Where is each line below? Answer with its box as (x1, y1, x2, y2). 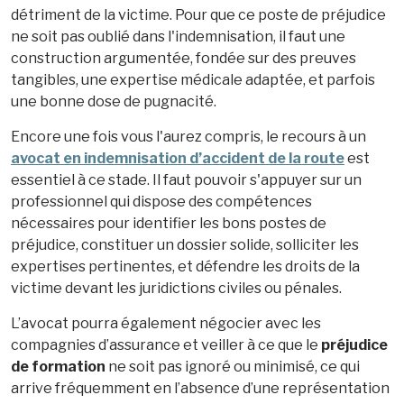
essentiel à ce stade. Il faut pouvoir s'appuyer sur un (11, 170, 362, 188)
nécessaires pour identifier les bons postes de (11, 214, 326, 232)
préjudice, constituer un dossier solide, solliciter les (11, 235, 359, 253)
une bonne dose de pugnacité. (11, 92, 216, 110)
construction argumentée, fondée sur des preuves (11, 49, 356, 67)
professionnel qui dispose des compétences (11, 192, 312, 210)
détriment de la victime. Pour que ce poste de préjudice (11, 5, 386, 23)
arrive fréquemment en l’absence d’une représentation (11, 379, 390, 397)
